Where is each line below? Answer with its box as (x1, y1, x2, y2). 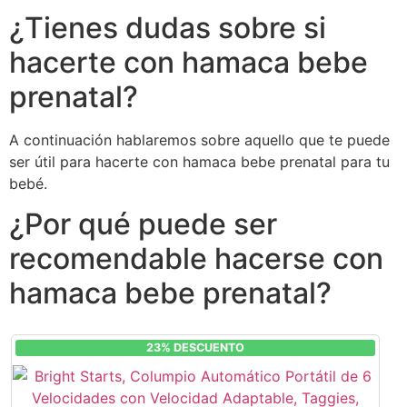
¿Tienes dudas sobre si (9, 10, 326, 45)
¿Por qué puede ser (9, 206, 277, 243)
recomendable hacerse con (9, 241, 383, 277)
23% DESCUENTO (146, 341, 244, 355)
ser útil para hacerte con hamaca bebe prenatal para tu (9, 153, 390, 171)
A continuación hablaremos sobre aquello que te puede (9, 131, 390, 149)
